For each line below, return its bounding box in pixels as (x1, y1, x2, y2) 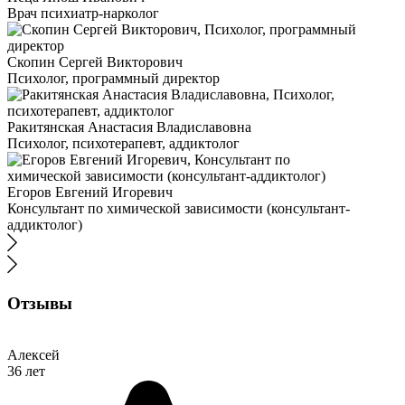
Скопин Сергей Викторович (7, 54, 183, 71)
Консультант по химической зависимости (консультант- (7, 201, 350, 217)
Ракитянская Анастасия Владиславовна (7, 119, 251, 136)
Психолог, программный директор (7, 71, 220, 87)
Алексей (7, 346, 60, 363)
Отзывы (7, 294, 72, 314)
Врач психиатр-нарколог (7, 5, 159, 22)
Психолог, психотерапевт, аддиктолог (7, 136, 240, 152)
